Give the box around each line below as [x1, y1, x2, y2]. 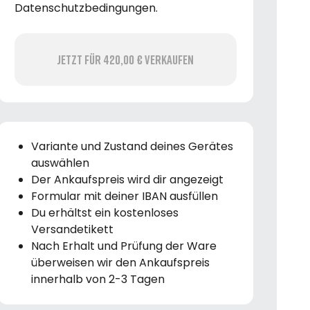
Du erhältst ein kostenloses [30, 204, 179, 221]
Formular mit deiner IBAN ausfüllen [30, 188, 218, 204]
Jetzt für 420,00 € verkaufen [57, 51, 194, 67]
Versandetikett [30, 221, 113, 237]
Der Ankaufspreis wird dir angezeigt [30, 171, 224, 188]
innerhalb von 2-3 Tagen [30, 271, 165, 287]
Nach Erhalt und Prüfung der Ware [30, 237, 217, 254]
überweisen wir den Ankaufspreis [30, 254, 210, 271]
